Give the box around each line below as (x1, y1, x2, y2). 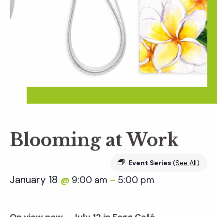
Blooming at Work (10, 129, 179, 152)
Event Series (128, 158, 173, 168)
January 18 (10, 173, 61, 187)
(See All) (173, 158, 200, 168)
